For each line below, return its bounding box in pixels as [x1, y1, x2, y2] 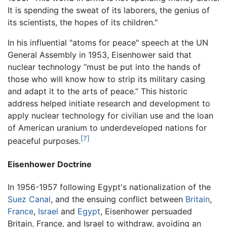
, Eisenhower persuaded [100, 206, 192, 217]
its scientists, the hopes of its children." [8, 17, 158, 28]
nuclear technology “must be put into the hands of [8, 62, 201, 72]
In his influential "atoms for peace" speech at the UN [8, 37, 208, 48]
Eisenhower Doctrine [8, 159, 92, 170]
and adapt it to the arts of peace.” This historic [8, 86, 187, 97]
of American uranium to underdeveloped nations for [8, 123, 207, 133]
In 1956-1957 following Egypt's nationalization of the [8, 182, 211, 193]
